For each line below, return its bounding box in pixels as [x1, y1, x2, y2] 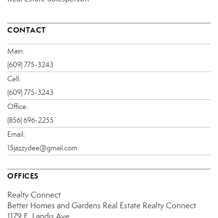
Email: [7, 130, 25, 139]
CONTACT [7, 25, 46, 35]
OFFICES [7, 171, 38, 181]
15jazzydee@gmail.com [7, 144, 77, 153]
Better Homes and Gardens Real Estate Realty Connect [7, 200, 196, 211]
